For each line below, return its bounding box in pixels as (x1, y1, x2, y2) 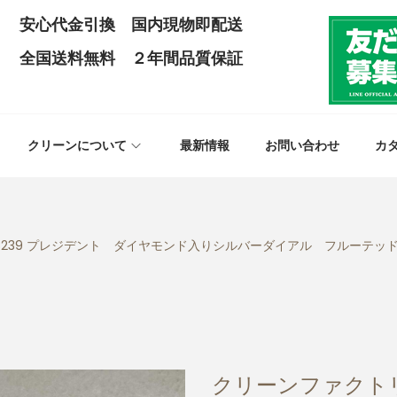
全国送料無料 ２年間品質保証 (19, 47, 243, 68)
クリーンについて (27, 136, 127, 153)
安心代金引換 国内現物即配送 (19, 13, 243, 35)
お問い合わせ (265, 136, 339, 153)
